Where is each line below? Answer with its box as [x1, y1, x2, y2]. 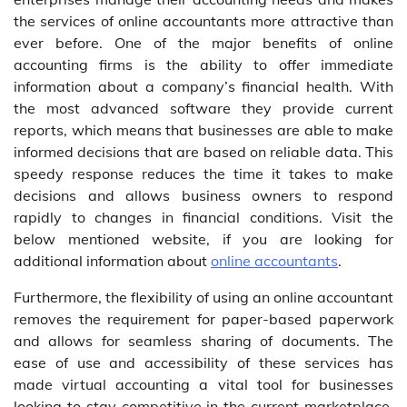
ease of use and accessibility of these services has [14, 353, 393, 372]
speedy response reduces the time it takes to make [14, 164, 393, 184]
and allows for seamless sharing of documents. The [14, 332, 393, 351]
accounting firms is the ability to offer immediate [14, 55, 393, 74]
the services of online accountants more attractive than [14, 12, 393, 31]
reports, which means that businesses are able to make [14, 121, 393, 140]
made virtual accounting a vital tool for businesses [14, 375, 393, 394]
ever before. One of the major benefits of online [14, 34, 393, 53]
